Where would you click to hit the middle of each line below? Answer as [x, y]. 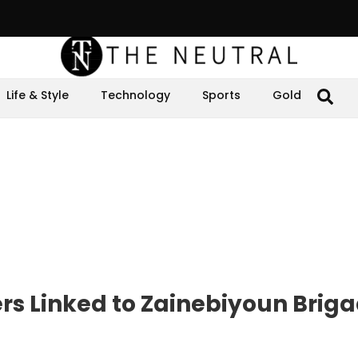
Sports [221, 95]
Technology [135, 95]
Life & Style [38, 95]
